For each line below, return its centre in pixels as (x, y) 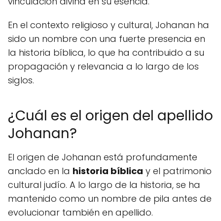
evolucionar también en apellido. (80, 213)
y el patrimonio (177, 171)
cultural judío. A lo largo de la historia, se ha (104, 185)
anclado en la (40, 171)
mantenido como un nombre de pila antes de (110, 199)
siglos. (21, 80)
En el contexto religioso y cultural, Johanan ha (109, 25)
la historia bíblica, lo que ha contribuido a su (106, 53)
